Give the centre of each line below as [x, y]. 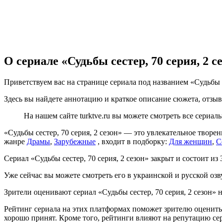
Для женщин [191, 142]
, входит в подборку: [132, 142]
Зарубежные [75, 142]
